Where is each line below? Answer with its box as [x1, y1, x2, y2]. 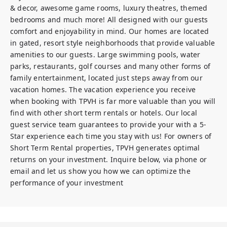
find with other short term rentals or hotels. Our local [10, 108, 198, 118]
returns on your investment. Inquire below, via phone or [10, 155, 207, 164]
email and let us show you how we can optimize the [10, 166, 191, 176]
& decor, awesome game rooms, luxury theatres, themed [10, 3, 208, 13]
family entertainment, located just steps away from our [10, 73, 203, 83]
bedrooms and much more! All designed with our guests [10, 15, 208, 24]
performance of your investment [10, 178, 123, 187]
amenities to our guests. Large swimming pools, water [10, 50, 201, 59]
